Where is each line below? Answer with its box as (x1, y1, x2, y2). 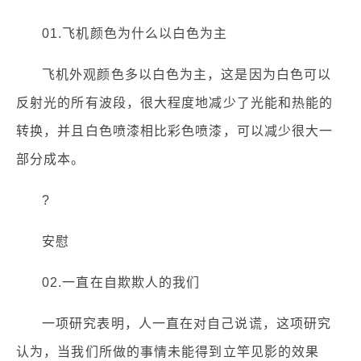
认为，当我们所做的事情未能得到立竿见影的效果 (16, 345, 320, 359)
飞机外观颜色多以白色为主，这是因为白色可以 (42, 68, 332, 82)
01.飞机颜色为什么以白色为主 (42, 27, 228, 41)
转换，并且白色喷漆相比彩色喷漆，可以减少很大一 (16, 124, 334, 139)
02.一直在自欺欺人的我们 (42, 276, 201, 290)
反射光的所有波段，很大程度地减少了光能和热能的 (16, 96, 334, 110)
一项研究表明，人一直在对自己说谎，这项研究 (42, 317, 332, 331)
